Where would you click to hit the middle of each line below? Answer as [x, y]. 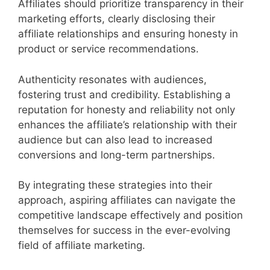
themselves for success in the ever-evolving [124, 231]
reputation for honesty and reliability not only [127, 109]
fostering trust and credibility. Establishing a [124, 94]
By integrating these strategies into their [115, 185]
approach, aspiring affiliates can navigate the [127, 200]
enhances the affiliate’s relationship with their [127, 124]
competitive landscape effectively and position [130, 215]
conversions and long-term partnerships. [117, 155]
